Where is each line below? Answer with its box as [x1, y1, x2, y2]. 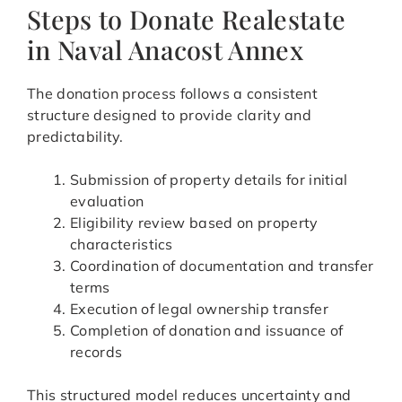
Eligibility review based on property [70, 214, 319, 232]
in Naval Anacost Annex [27, 32, 304, 67]
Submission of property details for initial [70, 170, 348, 189]
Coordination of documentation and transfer [70, 257, 374, 275]
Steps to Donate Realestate [27, 2, 346, 37]
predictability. [27, 127, 124, 146]
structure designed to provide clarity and [27, 106, 312, 125]
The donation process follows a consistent [27, 84, 319, 103]
